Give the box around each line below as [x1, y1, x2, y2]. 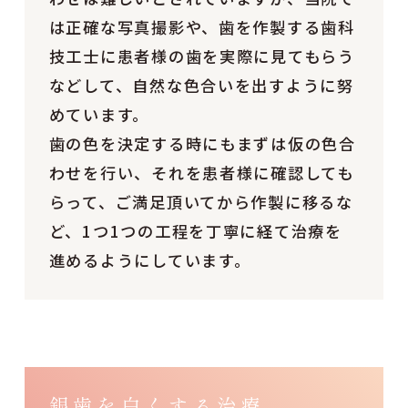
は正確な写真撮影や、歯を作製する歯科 [48, 15, 355, 38]
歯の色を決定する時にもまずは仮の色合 [48, 131, 356, 155]
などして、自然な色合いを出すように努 [48, 73, 354, 97]
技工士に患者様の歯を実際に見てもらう [48, 44, 355, 67]
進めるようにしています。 [48, 248, 251, 271]
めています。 [48, 102, 150, 126]
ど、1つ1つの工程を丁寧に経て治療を [48, 219, 342, 242]
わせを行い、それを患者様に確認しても [48, 160, 354, 184]
